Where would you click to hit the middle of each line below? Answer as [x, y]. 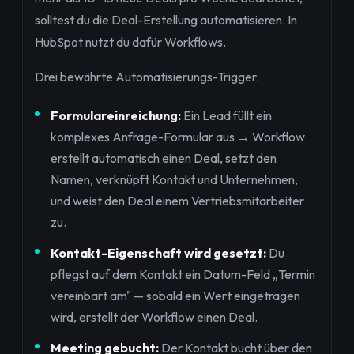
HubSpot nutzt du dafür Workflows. [130, 42]
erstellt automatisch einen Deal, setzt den [164, 158]
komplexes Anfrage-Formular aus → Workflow [178, 137]
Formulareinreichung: [116, 116]
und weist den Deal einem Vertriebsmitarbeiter [177, 201]
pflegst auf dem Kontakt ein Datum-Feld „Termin [183, 275]
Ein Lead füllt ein [226, 116]
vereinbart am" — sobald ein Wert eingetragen [175, 296]
